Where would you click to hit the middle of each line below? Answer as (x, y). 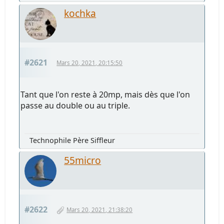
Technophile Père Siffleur (72, 140)
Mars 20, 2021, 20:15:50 (90, 63)
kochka (80, 13)
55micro (83, 160)
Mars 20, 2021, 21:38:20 (100, 210)
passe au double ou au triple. (75, 106)
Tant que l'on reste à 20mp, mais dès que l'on (105, 95)
